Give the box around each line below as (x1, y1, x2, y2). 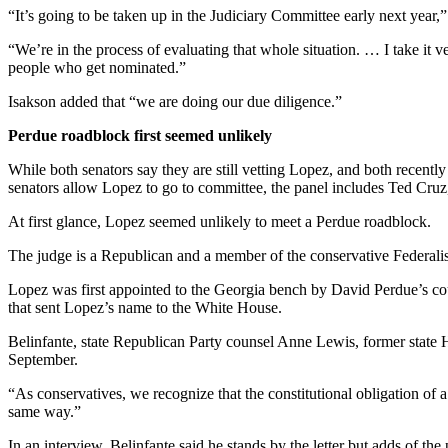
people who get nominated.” (8, 59, 186, 77)
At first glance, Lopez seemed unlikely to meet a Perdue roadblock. (8, 213, 431, 231)
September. (8, 351, 78, 369)
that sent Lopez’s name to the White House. (8, 299, 282, 317)
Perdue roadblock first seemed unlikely (8, 127, 272, 145)
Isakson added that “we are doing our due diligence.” (8, 93, 342, 111)
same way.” (8, 403, 81, 421)
